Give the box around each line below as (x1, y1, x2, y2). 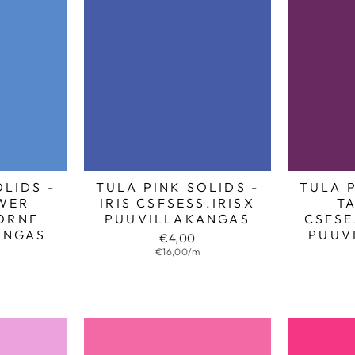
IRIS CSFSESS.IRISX (100, 194, 255, 211)
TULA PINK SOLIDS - (95, 178, 260, 195)
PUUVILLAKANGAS (105, 210, 250, 227)
